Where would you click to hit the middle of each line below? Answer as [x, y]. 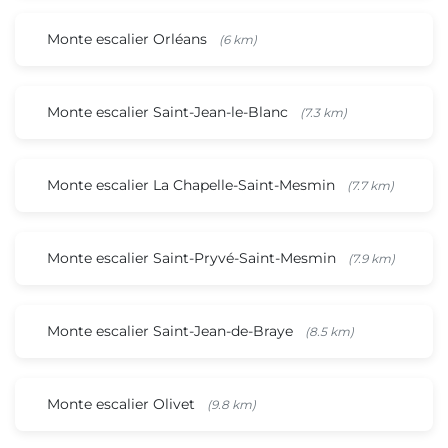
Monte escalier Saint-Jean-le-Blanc [169, 111]
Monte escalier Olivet [123, 403]
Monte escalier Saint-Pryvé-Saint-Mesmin [193, 257]
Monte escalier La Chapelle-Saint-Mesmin [193, 184]
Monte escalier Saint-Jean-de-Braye [172, 330]
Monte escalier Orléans [129, 38]
